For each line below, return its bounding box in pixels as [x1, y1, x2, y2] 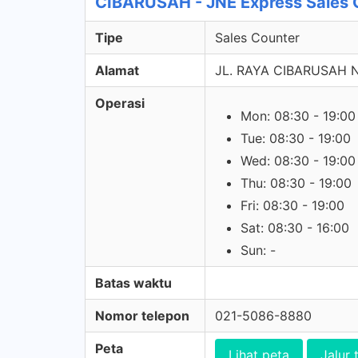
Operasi [95, 95, 145, 111]
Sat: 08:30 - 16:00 [241, 220, 349, 236]
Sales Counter [215, 30, 300, 46]
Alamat [95, 62, 139, 78]
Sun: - [241, 242, 276, 258]
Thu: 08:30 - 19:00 [241, 175, 352, 191]
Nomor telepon [95, 308, 189, 324]
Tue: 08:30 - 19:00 [241, 130, 351, 146]
